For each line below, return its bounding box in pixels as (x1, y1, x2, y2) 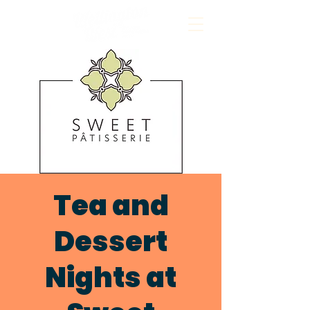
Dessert (54, 222, 167, 261)
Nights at (45, 258, 176, 297)
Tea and (53, 186, 169, 225)
